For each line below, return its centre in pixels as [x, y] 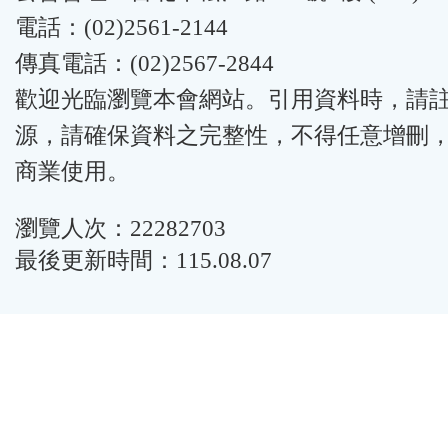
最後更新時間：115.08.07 [143, 260]
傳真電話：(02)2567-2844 [144, 63]
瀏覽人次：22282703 [120, 228]
